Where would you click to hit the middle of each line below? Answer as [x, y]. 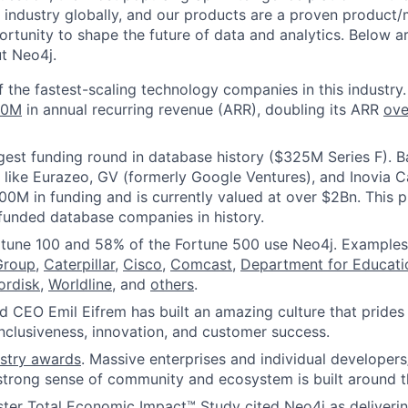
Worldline [80, 284]
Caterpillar [79, 264]
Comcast [201, 264]
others [172, 284]
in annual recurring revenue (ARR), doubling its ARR [203, 109]
